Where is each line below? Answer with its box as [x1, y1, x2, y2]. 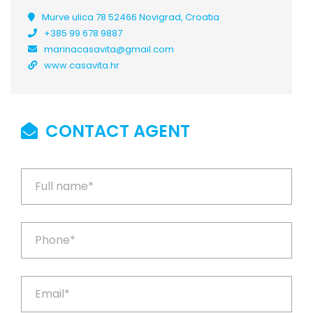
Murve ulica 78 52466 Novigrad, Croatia [42, 10, 219, 24]
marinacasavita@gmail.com [44, 43, 174, 56]
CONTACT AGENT [41, 119, 190, 143]
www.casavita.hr [44, 59, 119, 72]
